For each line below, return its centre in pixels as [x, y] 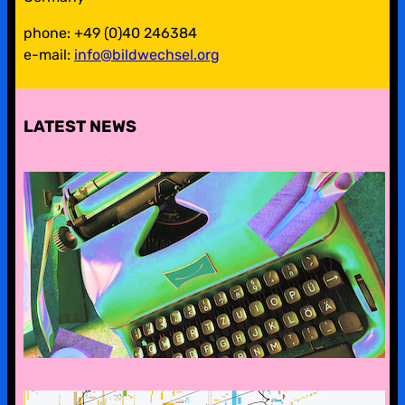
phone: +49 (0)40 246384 [110, 33]
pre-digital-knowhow [189, 265]
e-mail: [48, 54]
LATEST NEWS [80, 126]
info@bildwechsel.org [146, 54]
